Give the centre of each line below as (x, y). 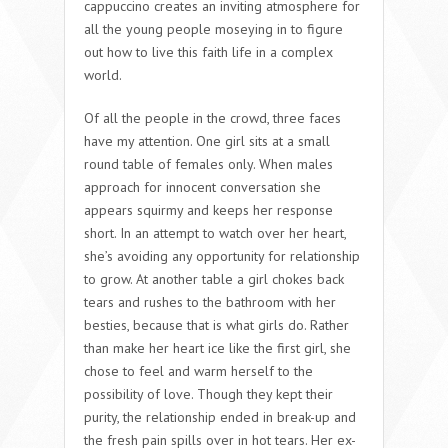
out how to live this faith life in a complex (208, 51)
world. (103, 74)
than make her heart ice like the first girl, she (217, 347)
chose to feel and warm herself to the (198, 370)
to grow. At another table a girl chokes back (214, 278)
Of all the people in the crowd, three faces (212, 117)
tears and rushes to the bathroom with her (210, 301)
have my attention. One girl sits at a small (207, 140)
